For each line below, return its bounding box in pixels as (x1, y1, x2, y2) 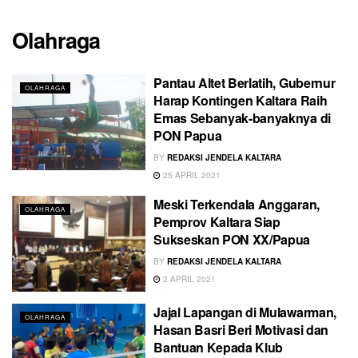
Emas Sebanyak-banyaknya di (153, 109, 331, 128)
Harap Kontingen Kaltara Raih (153, 91, 328, 110)
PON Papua (153, 126, 222, 145)
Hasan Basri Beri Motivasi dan (153, 320, 328, 339)
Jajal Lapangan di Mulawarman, (153, 302, 336, 321)
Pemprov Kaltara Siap (153, 213, 280, 232)
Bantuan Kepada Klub (153, 337, 284, 356)
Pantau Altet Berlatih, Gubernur (153, 74, 336, 93)
